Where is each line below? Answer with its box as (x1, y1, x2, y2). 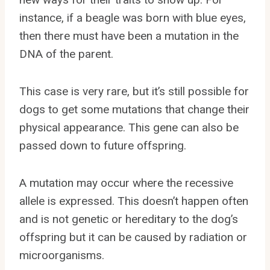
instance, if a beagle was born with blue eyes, (19, 10, 246, 25)
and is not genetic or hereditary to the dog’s (19, 212, 238, 226)
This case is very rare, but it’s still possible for (19, 84, 249, 98)
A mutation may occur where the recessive (19, 175, 233, 190)
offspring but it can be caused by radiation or (19, 230, 247, 244)
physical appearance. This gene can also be (19, 120, 239, 134)
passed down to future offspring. (19, 138, 186, 152)
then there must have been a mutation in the (19, 28, 239, 43)
